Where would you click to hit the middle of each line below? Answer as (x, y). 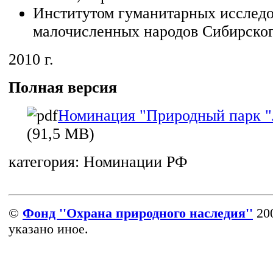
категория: (46, 161)
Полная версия (63, 87)
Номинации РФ (136, 161)
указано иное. (48, 229)
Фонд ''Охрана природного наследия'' (138, 213)
